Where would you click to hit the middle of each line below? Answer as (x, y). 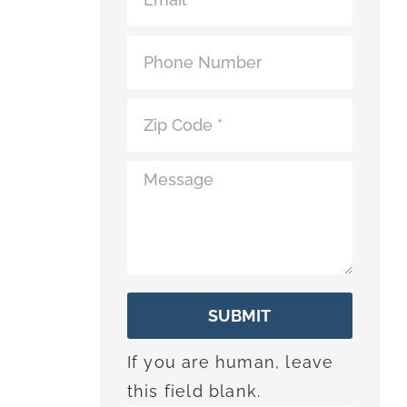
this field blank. (194, 391)
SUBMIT (240, 316)
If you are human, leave (230, 362)
